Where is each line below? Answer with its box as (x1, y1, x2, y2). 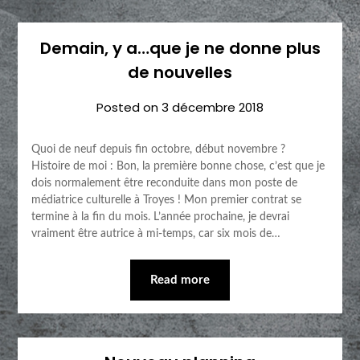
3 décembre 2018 (162, 98, 264, 116)
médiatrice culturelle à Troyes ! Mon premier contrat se (31, 194, 301, 206)
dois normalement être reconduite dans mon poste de (31, 177, 297, 189)
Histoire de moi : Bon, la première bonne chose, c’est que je (31, 160, 325, 172)
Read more (150, 273, 210, 286)
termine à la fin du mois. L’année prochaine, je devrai (31, 211, 289, 223)
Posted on (96, 98, 162, 116)
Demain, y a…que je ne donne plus (39, 36, 321, 59)
